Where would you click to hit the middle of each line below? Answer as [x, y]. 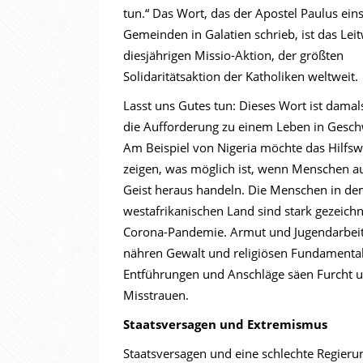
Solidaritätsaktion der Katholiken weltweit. [241, 76]
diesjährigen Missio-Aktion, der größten [233, 55]
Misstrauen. [156, 295]
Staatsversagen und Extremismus [225, 324]
